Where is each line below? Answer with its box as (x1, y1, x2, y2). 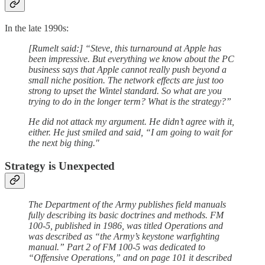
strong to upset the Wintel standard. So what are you (28, 86, 222, 96)
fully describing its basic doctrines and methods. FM (28, 210, 224, 221)
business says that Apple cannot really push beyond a (28, 64, 227, 75)
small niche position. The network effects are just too (28, 75, 224, 86)
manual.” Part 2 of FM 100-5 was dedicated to (28, 242, 205, 253)
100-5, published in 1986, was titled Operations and (28, 221, 223, 231)
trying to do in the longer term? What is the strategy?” (28, 96, 231, 107)
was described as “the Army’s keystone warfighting (28, 231, 219, 242)
